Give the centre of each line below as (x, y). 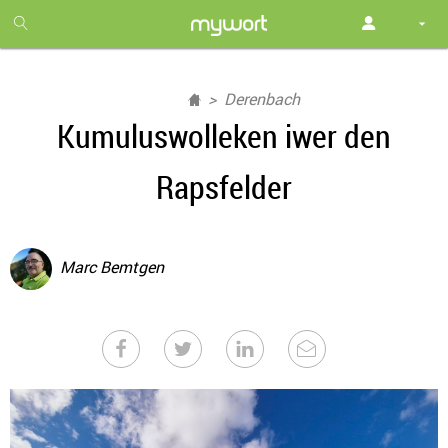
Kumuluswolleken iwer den (224, 135)
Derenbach (262, 99)
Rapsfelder (224, 186)
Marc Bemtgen (112, 267)
